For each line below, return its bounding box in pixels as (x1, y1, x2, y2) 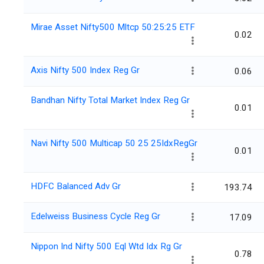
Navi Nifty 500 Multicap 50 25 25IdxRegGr (31, 138, 197, 149)
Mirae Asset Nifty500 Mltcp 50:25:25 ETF (31, 22, 195, 33)
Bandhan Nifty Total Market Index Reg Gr (31, 95, 190, 106)
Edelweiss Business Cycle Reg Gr (31, 211, 160, 222)
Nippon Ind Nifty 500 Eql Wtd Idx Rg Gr (31, 241, 182, 252)
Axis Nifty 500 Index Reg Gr (31, 65, 140, 76)
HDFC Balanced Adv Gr (31, 181, 121, 192)
